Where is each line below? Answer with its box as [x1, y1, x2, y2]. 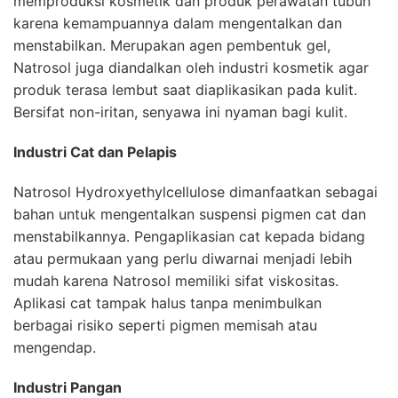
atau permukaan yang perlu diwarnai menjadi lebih [13, 249, 352, 267]
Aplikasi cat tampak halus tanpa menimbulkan [13, 293, 322, 312]
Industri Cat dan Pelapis [13, 142, 177, 161]
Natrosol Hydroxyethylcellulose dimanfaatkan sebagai [13, 182, 378, 201]
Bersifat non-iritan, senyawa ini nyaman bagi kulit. [13, 102, 347, 121]
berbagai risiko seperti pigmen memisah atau [13, 315, 317, 334]
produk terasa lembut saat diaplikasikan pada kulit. [13, 80, 357, 99]
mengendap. [13, 338, 96, 356]
